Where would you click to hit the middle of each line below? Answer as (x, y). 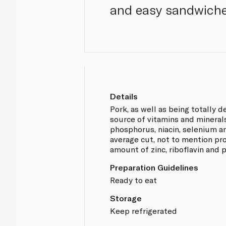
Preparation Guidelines (154, 167)
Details (124, 96)
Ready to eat (134, 180)
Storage (126, 198)
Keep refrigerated (144, 210)
